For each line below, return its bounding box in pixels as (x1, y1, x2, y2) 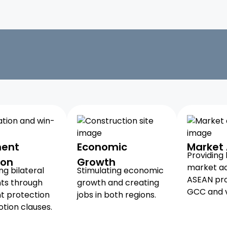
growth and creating (77, 177, 160, 188)
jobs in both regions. (77, 189, 157, 201)
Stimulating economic (77, 165, 164, 176)
